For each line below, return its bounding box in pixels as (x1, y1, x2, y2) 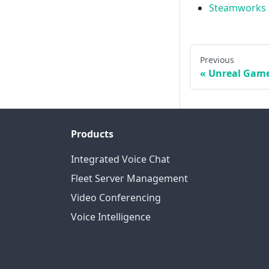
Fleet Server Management (71, 172, 188, 186)
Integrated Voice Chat (71, 153, 170, 166)
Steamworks (209, 1, 266, 15)
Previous (200, 54, 234, 66)
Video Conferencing (71, 191, 161, 205)
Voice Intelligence (71, 210, 151, 224)
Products (71, 127, 113, 141)
